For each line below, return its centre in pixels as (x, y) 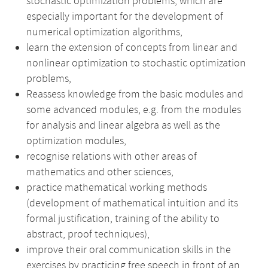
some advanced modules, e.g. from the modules (134, 110)
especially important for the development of (125, 17)
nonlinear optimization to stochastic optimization (136, 63)
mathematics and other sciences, (100, 172)
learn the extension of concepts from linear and (132, 48)
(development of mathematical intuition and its (132, 203)
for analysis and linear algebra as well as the (123, 126)
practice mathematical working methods (117, 188)
